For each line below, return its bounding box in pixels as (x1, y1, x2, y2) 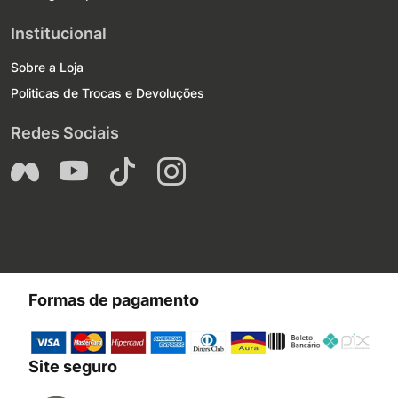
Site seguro (28, 356, 117, 376)
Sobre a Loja (11, 60, 84, 76)
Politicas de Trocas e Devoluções (11, 85, 204, 101)
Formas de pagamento (28, 291, 199, 310)
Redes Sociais (11, 123, 119, 143)
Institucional (11, 24, 107, 44)
